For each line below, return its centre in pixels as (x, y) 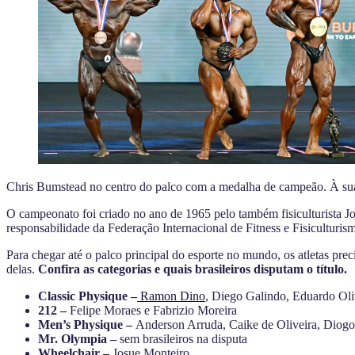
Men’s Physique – (85, 324)
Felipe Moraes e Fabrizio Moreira (152, 310)
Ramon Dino (173, 296)
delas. (22, 269)
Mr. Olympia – (77, 338)
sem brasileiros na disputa (182, 338)
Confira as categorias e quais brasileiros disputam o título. (193, 269)
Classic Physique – (88, 296)
